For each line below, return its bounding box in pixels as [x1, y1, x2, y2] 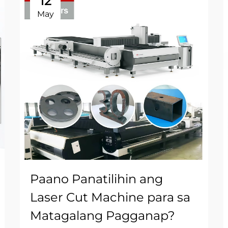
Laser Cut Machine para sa [30, 190, 190, 205]
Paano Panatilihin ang [30, 172, 163, 186]
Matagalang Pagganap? [30, 208, 175, 223]
